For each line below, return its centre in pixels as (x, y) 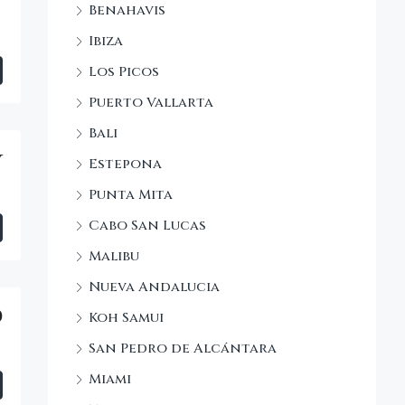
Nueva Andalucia (154, 287)
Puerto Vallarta (151, 102)
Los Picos (124, 71)
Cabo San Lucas (147, 225)
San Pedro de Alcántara (183, 348)
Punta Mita (131, 194)
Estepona (125, 164)
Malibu (114, 256)
